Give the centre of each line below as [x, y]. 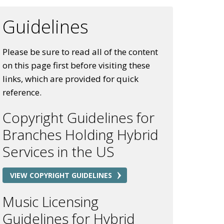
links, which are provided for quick [70, 79]
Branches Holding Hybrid [80, 134]
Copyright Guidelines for [78, 117]
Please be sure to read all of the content [80, 52]
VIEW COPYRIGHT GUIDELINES [61, 175]
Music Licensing [50, 201]
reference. [22, 92]
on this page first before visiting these [76, 65]
